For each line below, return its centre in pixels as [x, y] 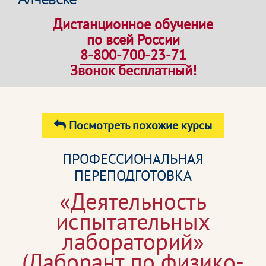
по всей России [133, 39]
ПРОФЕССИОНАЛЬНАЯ [133, 159]
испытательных [133, 221]
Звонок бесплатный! [133, 70]
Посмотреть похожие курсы [139, 125]
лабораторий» [133, 241]
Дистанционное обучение [133, 24]
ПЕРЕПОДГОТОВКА [133, 175]
